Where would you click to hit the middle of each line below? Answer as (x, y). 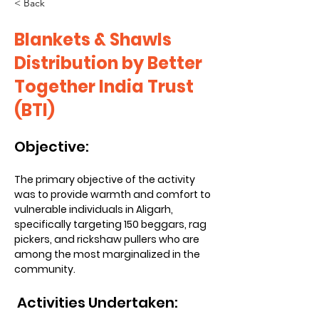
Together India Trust (104, 87)
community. (45, 269)
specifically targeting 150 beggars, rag (111, 224)
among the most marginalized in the (108, 254)
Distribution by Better (108, 63)
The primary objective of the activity (106, 179)
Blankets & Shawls (93, 40)
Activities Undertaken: (98, 303)
